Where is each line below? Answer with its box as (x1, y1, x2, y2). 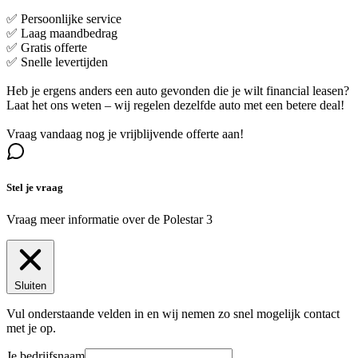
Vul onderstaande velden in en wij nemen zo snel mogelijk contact (6, 306, 340, 320)
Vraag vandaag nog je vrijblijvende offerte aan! (6, 127, 244, 141)
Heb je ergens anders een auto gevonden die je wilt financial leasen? (6, 84, 349, 98)
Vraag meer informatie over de (6, 212, 163, 226)
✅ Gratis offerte (6, 41, 87, 55)
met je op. (6, 320, 56, 335)
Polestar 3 (163, 212, 213, 226)
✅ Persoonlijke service (6, 12, 121, 26)
